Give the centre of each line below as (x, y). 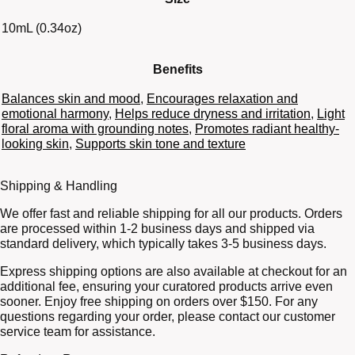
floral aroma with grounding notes (95, 129)
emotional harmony (55, 114)
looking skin (35, 144)
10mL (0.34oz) (42, 29)
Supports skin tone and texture (160, 144)
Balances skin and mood (71, 99)
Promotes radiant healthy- (267, 129)
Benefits (177, 70)
